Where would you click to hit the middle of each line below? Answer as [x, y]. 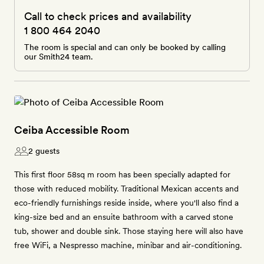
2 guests [44, 151]
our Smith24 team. [59, 57]
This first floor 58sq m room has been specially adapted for [122, 174]
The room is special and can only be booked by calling [125, 47]
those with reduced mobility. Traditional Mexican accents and [126, 189]
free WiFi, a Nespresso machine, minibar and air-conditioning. [128, 245]
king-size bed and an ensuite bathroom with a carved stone [124, 217]
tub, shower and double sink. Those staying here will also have [129, 231]
